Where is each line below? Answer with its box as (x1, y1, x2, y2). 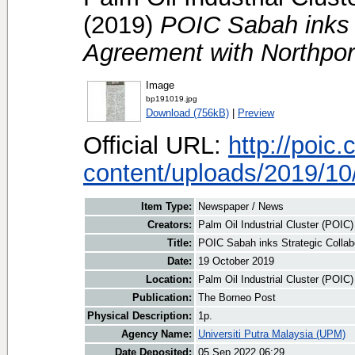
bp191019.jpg (146, 94, 197, 103)
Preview (238, 106, 274, 119)
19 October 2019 (198, 255, 274, 268)
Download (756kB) (146, 106, 229, 119)
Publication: (132, 292, 192, 304)
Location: (146, 273, 192, 286)
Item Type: (141, 200, 192, 213)
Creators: (147, 219, 192, 231)
